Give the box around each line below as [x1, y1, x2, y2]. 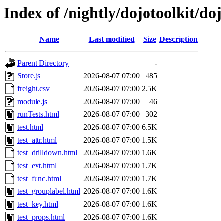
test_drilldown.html [17, 148, 77, 157]
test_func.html [17, 174, 61, 183]
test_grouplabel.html [17, 187, 80, 196]
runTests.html [17, 110, 59, 119]
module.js [17, 97, 47, 106]
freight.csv [17, 84, 50, 93]
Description [159, 35, 198, 44]
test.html [17, 123, 43, 132]
